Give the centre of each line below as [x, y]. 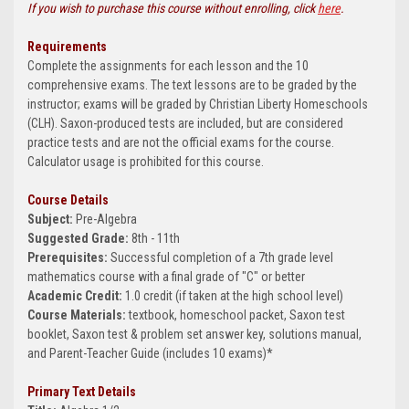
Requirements [67, 47]
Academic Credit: [76, 296]
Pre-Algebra [106, 220]
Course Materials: [78, 315]
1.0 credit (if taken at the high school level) [234, 296]
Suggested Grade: [79, 239]
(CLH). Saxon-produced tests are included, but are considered [185, 124]
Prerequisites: [69, 258]
